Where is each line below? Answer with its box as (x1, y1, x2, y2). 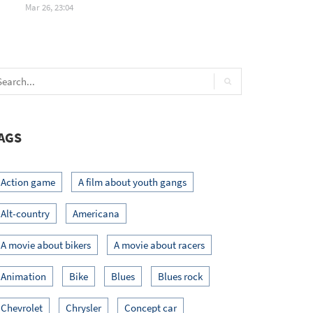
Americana (73, 206, 119, 220)
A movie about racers (114, 238, 205, 252)
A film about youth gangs (78, 175, 187, 189)
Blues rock (158, 269, 203, 283)
